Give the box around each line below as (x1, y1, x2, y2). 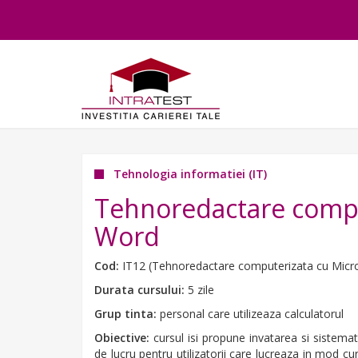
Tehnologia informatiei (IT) (113, 166, 267, 181)
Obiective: (94, 330, 153, 345)
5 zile (188, 282, 214, 297)
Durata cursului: (94, 282, 188, 297)
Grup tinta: (94, 306, 160, 321)
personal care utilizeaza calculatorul (160, 306, 344, 321)
